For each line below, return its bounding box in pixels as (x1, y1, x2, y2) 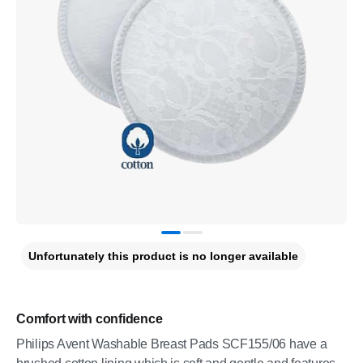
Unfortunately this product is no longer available (28, 250, 298, 263)
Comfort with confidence (16, 312, 163, 326)
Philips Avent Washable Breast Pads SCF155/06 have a (16, 337, 327, 351)
